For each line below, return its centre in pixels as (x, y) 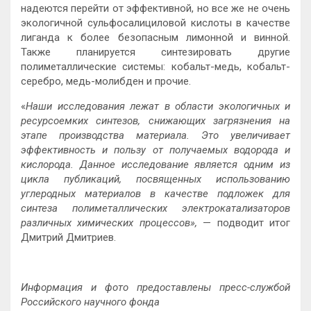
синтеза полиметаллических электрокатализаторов (155, 209)
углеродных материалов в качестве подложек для (155, 194)
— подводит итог (247, 223)
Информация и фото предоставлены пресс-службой (155, 288)
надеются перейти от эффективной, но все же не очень (155, 9)
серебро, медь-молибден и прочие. (106, 82)
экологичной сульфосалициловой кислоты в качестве (155, 23)
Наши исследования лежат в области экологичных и (158, 107)
